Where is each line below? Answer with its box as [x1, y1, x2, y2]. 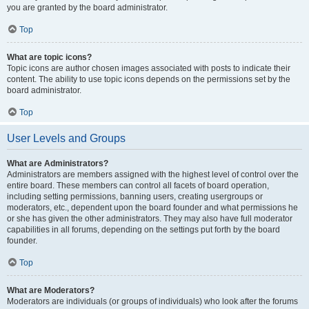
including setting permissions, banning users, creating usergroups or [7, 192, 263, 201]
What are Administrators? [7, 159, 108, 168]
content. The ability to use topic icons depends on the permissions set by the [7, 74, 290, 84]
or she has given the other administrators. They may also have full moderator [7, 214, 292, 223]
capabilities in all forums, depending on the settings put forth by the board [7, 225, 280, 235]
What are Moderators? [7, 286, 94, 295]
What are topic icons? [7, 52, 92, 62]
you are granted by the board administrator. [7, 3, 168, 12]
